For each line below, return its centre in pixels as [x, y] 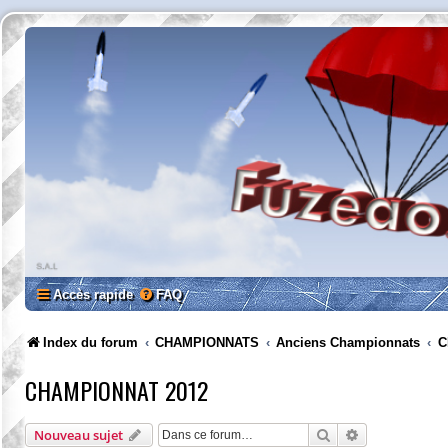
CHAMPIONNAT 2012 [116, 390]
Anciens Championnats [348, 342]
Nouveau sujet [78, 435]
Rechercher [365, 434]
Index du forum [90, 342]
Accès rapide [93, 294]
